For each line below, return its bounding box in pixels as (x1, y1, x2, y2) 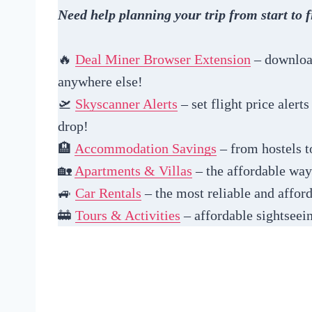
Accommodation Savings (75, 140, 217, 156)
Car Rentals (75, 185, 141, 201)
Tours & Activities (75, 207, 180, 223)
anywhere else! (58, 73, 143, 89)
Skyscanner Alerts (75, 95, 178, 111)
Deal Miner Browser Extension (75, 51, 251, 67)
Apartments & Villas (75, 162, 192, 178)
